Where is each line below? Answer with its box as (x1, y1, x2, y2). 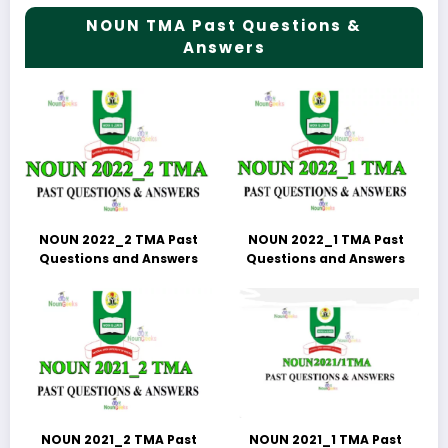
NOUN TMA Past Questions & (86, 14, 362, 36)
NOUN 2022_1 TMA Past (247, 230, 404, 248)
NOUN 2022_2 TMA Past (39, 230, 199, 248)
